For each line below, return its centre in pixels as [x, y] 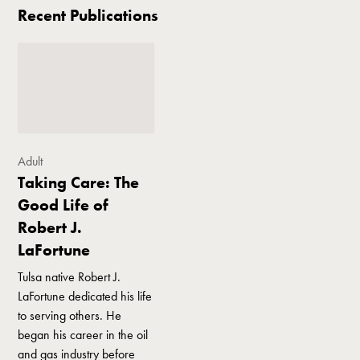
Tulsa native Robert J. [70, 276]
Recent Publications [88, 15]
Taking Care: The [79, 182]
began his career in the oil [83, 334]
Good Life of [63, 205]
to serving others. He [70, 315]
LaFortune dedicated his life [85, 296]
